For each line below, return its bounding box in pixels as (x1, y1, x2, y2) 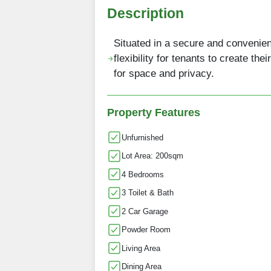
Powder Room (122, 225, 171, 235)
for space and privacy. (114, 68, 215, 80)
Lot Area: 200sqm (122, 151, 183, 161)
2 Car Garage (122, 206, 168, 216)
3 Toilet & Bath (122, 188, 174, 198)
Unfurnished (122, 132, 163, 142)
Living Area (122, 243, 160, 253)
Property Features (107, 106, 200, 119)
